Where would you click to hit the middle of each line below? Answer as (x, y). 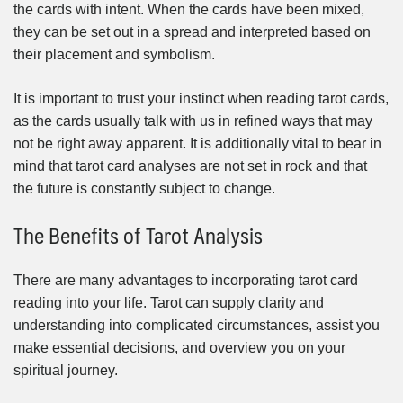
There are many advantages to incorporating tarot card (186, 280)
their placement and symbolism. (114, 54)
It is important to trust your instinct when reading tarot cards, (201, 98)
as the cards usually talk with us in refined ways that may (193, 121)
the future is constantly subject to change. (144, 188)
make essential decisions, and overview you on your (179, 347)
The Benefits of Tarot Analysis (138, 234)
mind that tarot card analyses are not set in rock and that (190, 166)
